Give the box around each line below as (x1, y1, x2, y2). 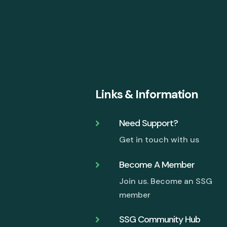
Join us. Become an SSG (119, 175, 213, 186)
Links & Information (95, 86, 199, 102)
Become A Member (119, 158, 195, 171)
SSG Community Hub (119, 213, 201, 226)
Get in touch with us (119, 134, 200, 145)
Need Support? (119, 117, 178, 130)
